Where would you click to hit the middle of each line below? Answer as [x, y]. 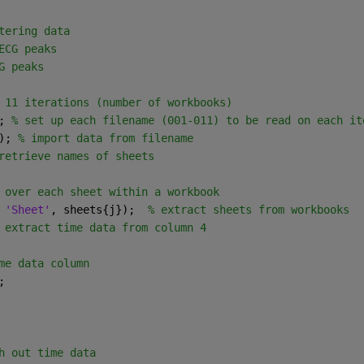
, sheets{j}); [99, 210]
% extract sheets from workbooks [248, 210]
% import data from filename [105, 139]
